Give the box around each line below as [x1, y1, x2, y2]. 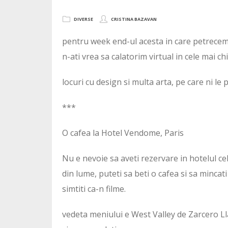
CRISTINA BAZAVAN [111, 15, 157, 22]
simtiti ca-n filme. [62, 183, 126, 194]
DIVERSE [74, 15, 93, 22]
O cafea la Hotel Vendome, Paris [62, 127, 184, 138]
